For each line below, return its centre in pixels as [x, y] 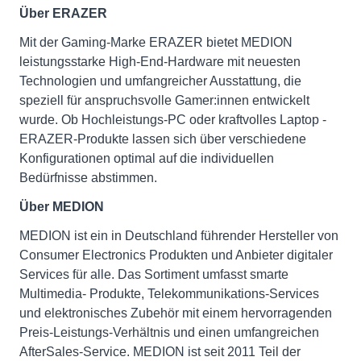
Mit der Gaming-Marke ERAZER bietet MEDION [156, 42]
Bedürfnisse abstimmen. [88, 178]
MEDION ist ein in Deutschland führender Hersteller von [179, 236]
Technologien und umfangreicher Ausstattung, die [160, 81]
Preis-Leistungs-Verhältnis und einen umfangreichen [169, 332]
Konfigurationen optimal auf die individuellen [147, 158]
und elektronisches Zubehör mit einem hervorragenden [176, 313]
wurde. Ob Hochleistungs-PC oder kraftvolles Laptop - [173, 120]
